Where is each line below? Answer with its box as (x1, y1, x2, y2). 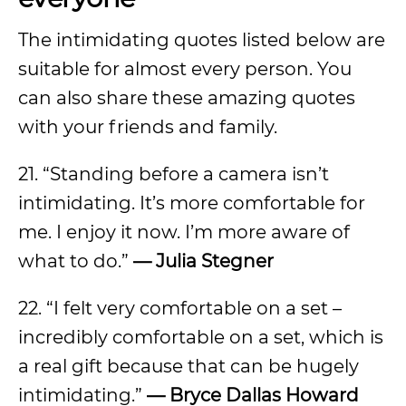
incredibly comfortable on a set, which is (18, 326, 383, 348)
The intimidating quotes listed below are (18, 29, 385, 51)
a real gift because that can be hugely (18, 355, 359, 377)
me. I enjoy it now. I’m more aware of (18, 221, 350, 243)
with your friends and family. (18, 116, 282, 138)
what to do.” (18, 250, 133, 272)
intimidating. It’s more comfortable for (18, 192, 365, 214)
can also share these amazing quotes (18, 87, 355, 109)
